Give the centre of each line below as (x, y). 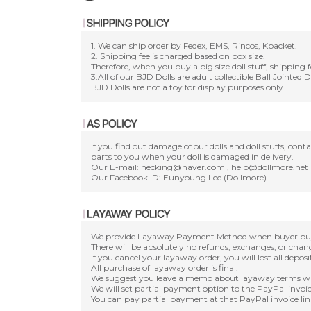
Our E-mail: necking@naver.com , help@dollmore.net (200, 167)
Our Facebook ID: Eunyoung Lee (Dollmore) (179, 177)
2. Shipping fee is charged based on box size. (178, 56)
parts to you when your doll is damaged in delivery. (192, 157)
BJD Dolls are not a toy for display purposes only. (188, 87)
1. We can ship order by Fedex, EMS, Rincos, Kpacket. (194, 45)
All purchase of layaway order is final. (165, 268)
